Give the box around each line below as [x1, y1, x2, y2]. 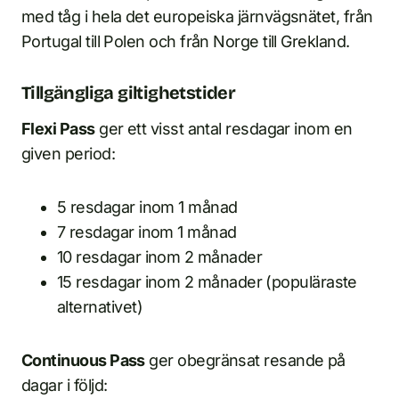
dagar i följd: [21, 376, 108, 395]
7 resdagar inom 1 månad [57, 223, 237, 241]
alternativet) [57, 297, 142, 316]
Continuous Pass [21, 351, 145, 370]
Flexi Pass [21, 119, 95, 138]
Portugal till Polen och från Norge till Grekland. [21, 32, 350, 51]
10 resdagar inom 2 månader [57, 248, 262, 266]
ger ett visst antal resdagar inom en [94, 119, 353, 138]
